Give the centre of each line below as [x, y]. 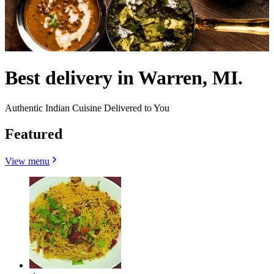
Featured [34, 134]
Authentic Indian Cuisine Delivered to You [87, 108]
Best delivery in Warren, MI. [124, 78]
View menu [27, 161]
